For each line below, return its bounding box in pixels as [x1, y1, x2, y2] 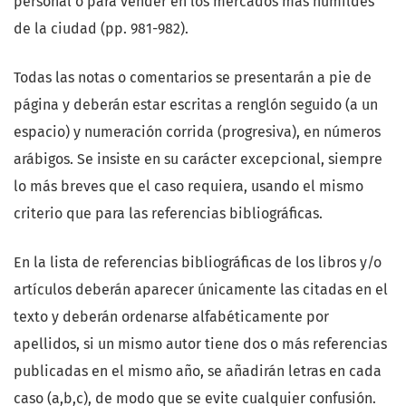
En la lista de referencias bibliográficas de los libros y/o [14, 254, 382, 272]
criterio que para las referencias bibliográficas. [14, 205, 323, 223]
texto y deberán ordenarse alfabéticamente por [14, 308, 329, 326]
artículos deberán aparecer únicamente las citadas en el [14, 281, 388, 299]
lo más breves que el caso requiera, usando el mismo [14, 178, 363, 196]
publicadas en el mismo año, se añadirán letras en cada [14, 362, 382, 381]
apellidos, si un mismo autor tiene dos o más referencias [14, 335, 387, 353]
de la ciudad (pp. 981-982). [14, 20, 188, 38]
